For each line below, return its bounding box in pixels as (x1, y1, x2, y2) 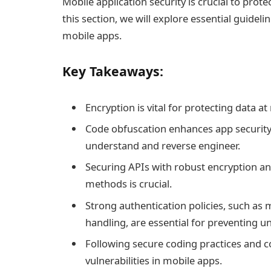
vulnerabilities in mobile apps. (85, 253, 222, 267)
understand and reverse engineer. (85, 138, 240, 152)
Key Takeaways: (62, 62, 163, 80)
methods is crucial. (85, 177, 172, 191)
